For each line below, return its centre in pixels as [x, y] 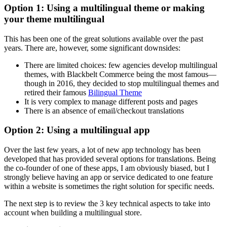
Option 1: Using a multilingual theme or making [104, 8]
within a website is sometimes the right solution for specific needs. [109, 186]
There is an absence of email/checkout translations [104, 110]
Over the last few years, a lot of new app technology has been [102, 150]
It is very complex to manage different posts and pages [111, 101]
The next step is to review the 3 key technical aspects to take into [107, 204]
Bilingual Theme [115, 92]
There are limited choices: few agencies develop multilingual [121, 65]
